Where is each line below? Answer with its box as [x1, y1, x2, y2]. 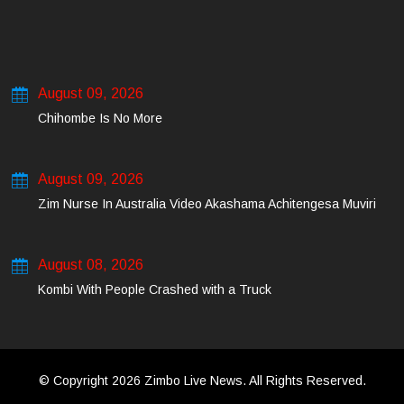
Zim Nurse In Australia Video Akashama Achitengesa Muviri [38, 196, 376, 211]
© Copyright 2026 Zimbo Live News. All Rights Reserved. [38, 372, 366, 388]
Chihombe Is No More [38, 110, 162, 125]
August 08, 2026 [38, 256, 143, 272]
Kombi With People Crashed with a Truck [38, 281, 271, 297]
